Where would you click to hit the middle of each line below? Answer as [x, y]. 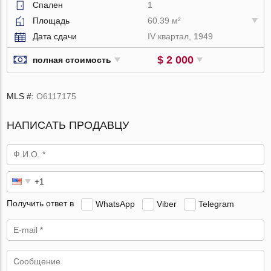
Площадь [51, 20]
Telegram [217, 204]
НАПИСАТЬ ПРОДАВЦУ [68, 125]
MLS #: [22, 96]
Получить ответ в [41, 204]
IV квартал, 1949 [181, 36]
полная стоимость [72, 60]
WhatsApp [116, 204]
